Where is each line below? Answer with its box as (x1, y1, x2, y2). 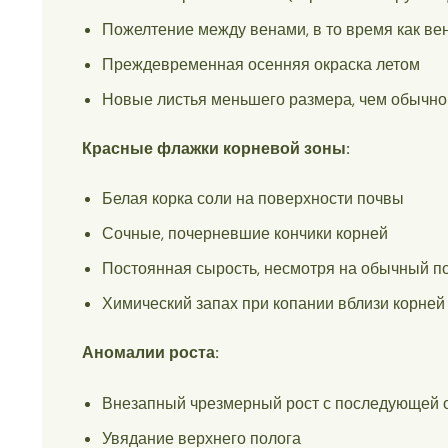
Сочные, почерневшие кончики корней (102, 223, 388, 245)
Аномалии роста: (82, 342, 219, 364)
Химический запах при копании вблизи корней (102, 293, 445, 315)
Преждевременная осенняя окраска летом (102, 53, 420, 75)
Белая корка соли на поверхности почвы (102, 188, 404, 210)
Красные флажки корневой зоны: (82, 137, 350, 159)
